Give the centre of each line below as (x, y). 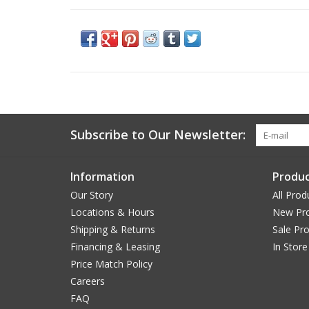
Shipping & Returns (113, 229)
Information (102, 176)
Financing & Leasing (115, 246)
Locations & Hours (112, 212)
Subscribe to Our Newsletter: (158, 134)
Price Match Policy (111, 263)
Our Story (92, 195)
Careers (88, 281)
